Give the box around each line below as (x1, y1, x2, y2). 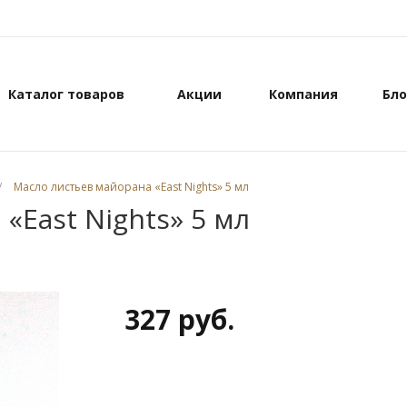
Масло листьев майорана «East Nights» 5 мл (14, 179, 249, 194)
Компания (268, 85, 338, 103)
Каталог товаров (7, 85, 124, 103)
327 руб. (124, 301, 234, 338)
